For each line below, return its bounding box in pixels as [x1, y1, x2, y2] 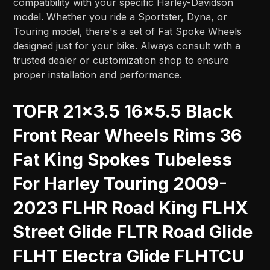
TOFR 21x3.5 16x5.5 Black [13, 101, 233, 122]
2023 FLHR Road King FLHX [13, 197, 249, 219]
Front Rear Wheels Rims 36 [13, 125, 243, 146]
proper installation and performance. [13, 69, 183, 81]
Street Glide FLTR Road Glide [13, 221, 253, 243]
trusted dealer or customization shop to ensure [13, 54, 230, 67]
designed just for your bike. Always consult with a [13, 40, 241, 52]
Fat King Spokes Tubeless [13, 149, 233, 171]
